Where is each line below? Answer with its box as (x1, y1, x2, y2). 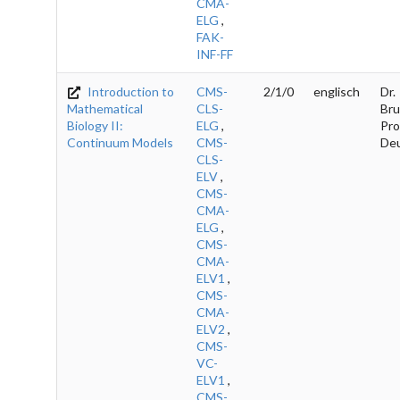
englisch (313, 83, 360, 99)
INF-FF (196, 46, 233, 62)
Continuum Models (67, 134, 173, 150)
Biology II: (67, 117, 123, 133)
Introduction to (85, 83, 175, 99)
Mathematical (67, 100, 143, 116)
